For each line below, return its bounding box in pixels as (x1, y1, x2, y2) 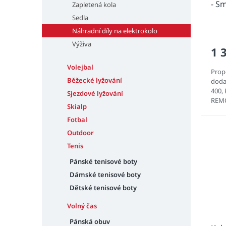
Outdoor (67, 128, 94, 137)
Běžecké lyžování (67, 76, 122, 85)
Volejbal (67, 63, 93, 72)
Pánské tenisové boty (70, 157, 137, 166)
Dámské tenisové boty (70, 170, 141, 179)
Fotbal (67, 115, 87, 124)
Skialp (67, 102, 87, 111)
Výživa (72, 39, 91, 48)
